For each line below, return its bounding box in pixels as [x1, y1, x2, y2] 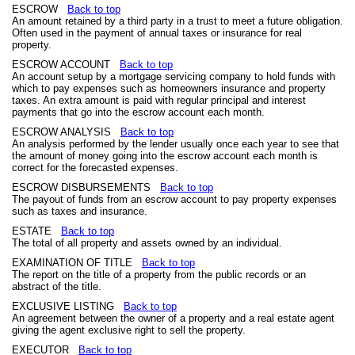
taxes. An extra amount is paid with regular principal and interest [12, 94, 306, 106]
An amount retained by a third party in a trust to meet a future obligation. [12, 15, 343, 27]
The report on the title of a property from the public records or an [12, 269, 306, 281]
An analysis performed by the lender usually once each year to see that [12, 138, 339, 150]
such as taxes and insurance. [12, 205, 147, 217]
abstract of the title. [12, 281, 101, 292]
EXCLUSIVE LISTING [12, 300, 124, 312]
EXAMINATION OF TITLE [12, 257, 142, 269]
